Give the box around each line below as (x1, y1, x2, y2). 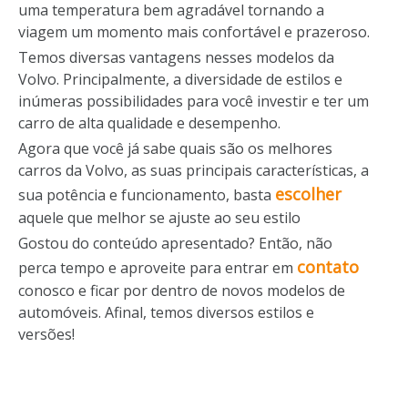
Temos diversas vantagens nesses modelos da (18, 46, 334, 67)
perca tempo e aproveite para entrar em (18, 257, 297, 278)
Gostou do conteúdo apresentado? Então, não (18, 232, 332, 253)
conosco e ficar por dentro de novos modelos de (18, 280, 345, 301)
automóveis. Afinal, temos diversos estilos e (18, 301, 314, 322)
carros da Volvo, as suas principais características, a (18, 159, 369, 180)
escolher (275, 182, 342, 205)
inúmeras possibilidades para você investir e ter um (18, 90, 369, 111)
